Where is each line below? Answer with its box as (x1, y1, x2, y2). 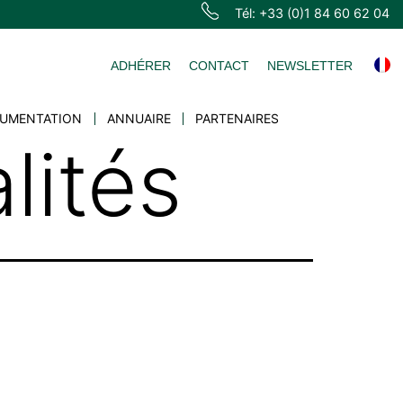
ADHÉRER (111, 58, 171, 73)
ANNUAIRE (106, 111, 171, 127)
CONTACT (189, 58, 249, 73)
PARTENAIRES (195, 111, 280, 127)
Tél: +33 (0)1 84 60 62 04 (235, 4, 390, 21)
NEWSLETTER (267, 58, 353, 73)
